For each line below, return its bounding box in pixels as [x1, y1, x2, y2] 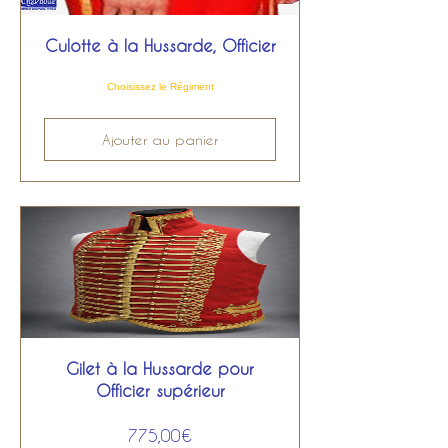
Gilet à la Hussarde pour [66, 359, 254, 378]
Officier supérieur [95, 381, 225, 400]
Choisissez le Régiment [106, 81, 214, 92]
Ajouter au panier [102, 131, 218, 148]
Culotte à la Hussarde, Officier [44, 36, 276, 55]
